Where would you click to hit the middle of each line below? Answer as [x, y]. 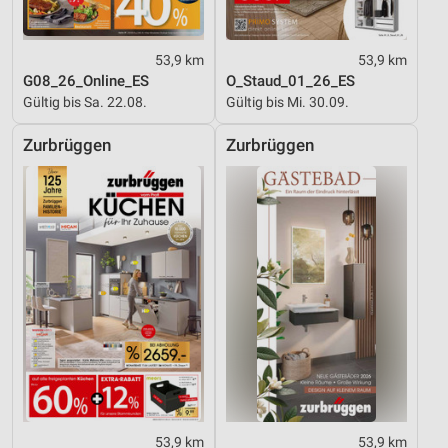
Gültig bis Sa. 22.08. [85, 102]
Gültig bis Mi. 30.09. [287, 102]
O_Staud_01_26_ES [290, 81]
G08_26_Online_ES [86, 81]
